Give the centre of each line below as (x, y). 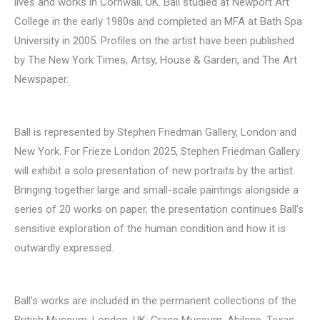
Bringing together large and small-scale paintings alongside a (156, 190)
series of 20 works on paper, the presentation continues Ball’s (159, 210)
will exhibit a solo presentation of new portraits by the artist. (155, 171)
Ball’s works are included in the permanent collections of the (155, 301)
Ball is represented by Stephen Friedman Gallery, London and (155, 132)
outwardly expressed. (64, 248)
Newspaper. (41, 80)
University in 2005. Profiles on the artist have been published (154, 41)
